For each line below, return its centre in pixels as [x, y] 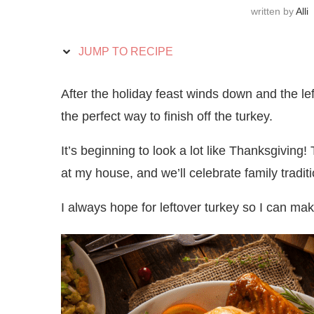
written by [273, 11]
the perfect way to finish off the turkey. [169, 116]
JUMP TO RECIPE [124, 52]
